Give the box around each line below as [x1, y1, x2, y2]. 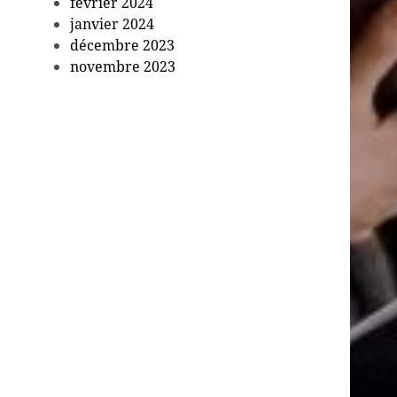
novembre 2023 [70, 57, 176, 77]
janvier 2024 [70, 14, 155, 35]
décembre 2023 [70, 35, 175, 56]
